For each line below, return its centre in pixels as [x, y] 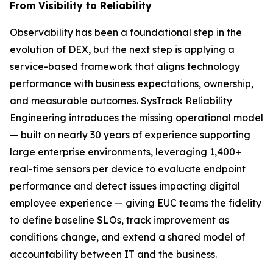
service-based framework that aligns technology [125, 66]
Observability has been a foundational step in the [126, 32]
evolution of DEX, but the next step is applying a [122, 49]
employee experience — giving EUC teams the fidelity [136, 203]
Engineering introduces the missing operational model [136, 118]
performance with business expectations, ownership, [132, 83]
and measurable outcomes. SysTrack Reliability [121, 101]
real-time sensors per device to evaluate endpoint [128, 169]
